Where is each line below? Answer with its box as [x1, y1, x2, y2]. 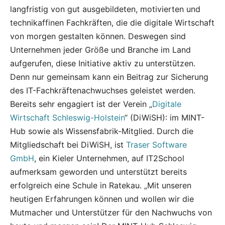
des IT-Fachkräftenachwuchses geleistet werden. [10, 85, 195, 95]
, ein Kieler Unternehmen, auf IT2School [34, 153, 184, 163]
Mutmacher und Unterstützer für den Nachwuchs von [10, 207, 212, 217]
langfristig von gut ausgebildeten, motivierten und [10, 4, 200, 14]
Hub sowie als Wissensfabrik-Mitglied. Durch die [10, 126, 193, 136]
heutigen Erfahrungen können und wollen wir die [10, 193, 194, 204]
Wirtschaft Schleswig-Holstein [10, 112, 125, 123]
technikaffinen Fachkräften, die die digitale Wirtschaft [10, 17, 214, 28]
